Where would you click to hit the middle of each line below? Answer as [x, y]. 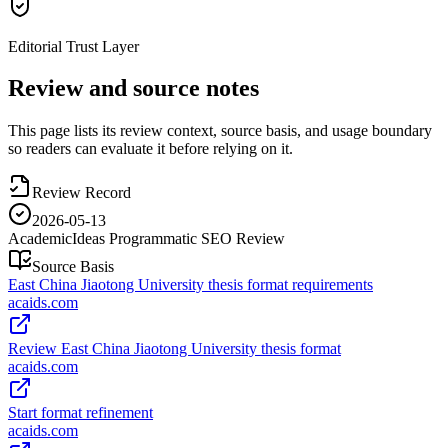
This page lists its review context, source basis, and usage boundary [220, 131]
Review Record [81, 193]
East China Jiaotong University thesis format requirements [190, 285]
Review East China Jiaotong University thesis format [174, 349]
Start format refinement [80, 413]
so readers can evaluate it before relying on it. [150, 149]
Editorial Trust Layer [73, 46]
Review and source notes [133, 88]
